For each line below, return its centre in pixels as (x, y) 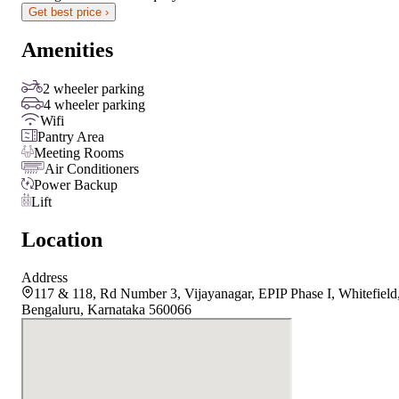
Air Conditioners (92, 169)
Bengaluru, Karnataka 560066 (106, 310)
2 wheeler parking (94, 89)
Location (62, 240)
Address (45, 278)
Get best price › (69, 12)
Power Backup (76, 185)
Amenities (67, 50)
